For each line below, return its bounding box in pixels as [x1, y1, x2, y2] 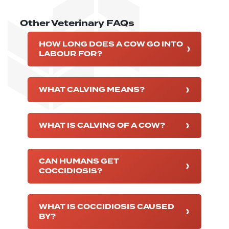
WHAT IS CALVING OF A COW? [39, 120, 165, 131]
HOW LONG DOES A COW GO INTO [39, 39, 183, 50]
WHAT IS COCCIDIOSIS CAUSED [39, 201, 174, 213]
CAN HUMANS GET [39, 156, 119, 167]
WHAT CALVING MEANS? [39, 84, 145, 96]
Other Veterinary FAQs [20, 17, 134, 30]
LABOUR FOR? [39, 49, 102, 60]
